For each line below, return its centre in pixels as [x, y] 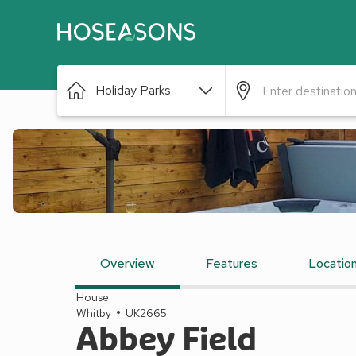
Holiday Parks [133, 90]
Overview [128, 263]
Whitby [94, 313]
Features [232, 263]
